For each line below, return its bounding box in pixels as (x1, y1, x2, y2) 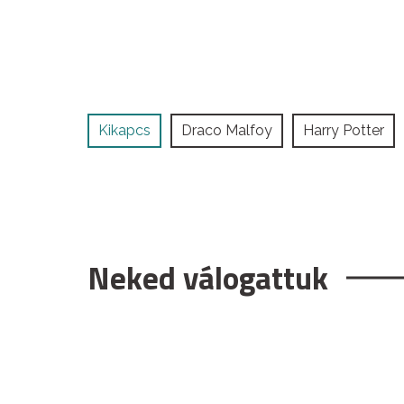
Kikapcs (98, 121, 151, 139)
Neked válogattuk (87, 252, 328, 302)
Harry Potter (303, 121, 384, 139)
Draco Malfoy (181, 121, 272, 139)
